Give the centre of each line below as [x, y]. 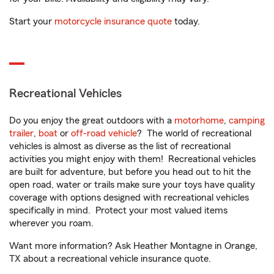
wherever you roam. [51, 223]
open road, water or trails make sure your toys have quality [132, 185]
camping [247, 120]
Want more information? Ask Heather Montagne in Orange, [133, 246]
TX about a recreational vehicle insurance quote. [110, 259]
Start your [32, 21]
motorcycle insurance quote [113, 21]
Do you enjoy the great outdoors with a [92, 120]
